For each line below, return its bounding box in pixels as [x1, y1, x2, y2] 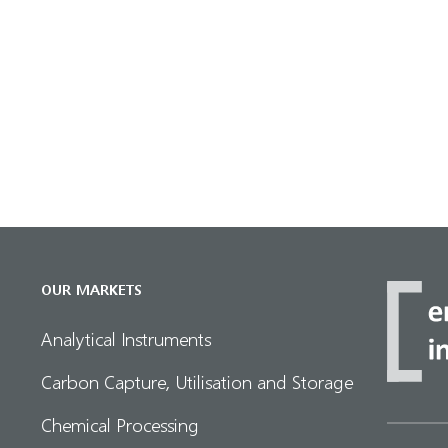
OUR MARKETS [41, 280, 142, 300]
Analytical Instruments [41, 325, 211, 351]
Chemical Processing [41, 411, 199, 437]
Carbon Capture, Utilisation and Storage [41, 368, 353, 394]
